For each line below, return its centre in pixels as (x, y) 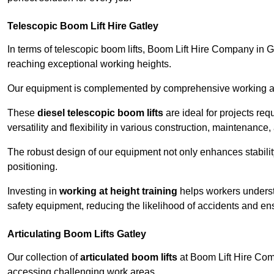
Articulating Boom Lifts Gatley (77, 234)
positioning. (32, 167)
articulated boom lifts (129, 257)
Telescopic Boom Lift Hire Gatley (83, 26)
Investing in (33, 191)
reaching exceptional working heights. (89, 64)
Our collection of (44, 257)
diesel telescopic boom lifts (100, 113)
